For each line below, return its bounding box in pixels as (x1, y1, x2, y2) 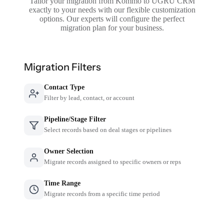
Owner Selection (44, 147, 94, 155)
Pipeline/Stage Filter (44, 115, 106, 123)
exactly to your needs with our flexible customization (28, 5, 195, 14)
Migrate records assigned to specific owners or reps (44, 157, 181, 165)
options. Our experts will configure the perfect (39, 14, 184, 23)
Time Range (44, 179, 81, 187)
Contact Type (44, 83, 85, 91)
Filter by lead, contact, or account (44, 93, 135, 101)
